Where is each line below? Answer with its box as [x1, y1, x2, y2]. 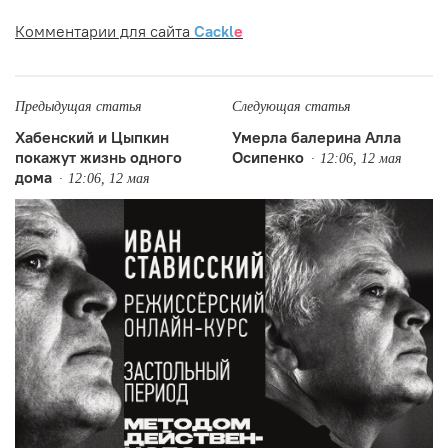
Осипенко [231, 146, 304, 167]
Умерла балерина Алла [231, 126, 401, 147]
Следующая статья [231, 98, 351, 114]
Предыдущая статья [15, 98, 142, 114]
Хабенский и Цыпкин [15, 126, 169, 147]
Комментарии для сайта [15, 20, 194, 41]
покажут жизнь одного [15, 146, 182, 167]
